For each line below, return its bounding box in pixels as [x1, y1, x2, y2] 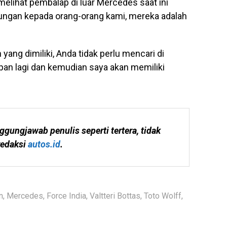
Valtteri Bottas [90, 191, 140, 201]
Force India [47, 191, 86, 201]
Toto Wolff [144, 191, 181, 201]
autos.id [28, 139, 60, 150]
